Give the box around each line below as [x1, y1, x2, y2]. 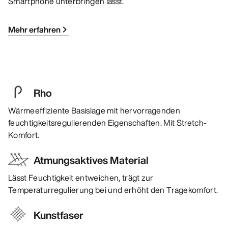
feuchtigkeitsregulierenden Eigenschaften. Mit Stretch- [8, 117, 207, 129]
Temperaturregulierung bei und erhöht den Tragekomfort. [8, 184, 218, 196]
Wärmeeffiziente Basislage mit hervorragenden [8, 104, 181, 117]
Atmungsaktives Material [34, 153, 149, 168]
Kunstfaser [34, 208, 83, 223]
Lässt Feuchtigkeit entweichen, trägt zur [8, 172, 154, 184]
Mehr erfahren [8, 23, 61, 36]
